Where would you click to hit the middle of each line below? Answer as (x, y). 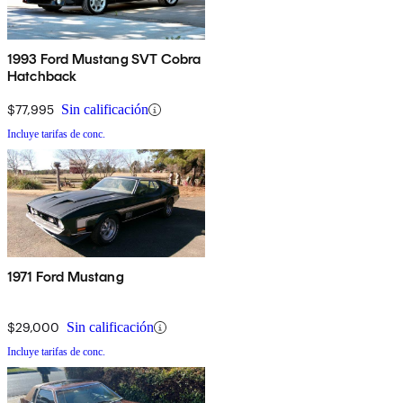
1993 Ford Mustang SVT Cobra (104, 59)
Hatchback (42, 76)
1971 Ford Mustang (66, 277)
